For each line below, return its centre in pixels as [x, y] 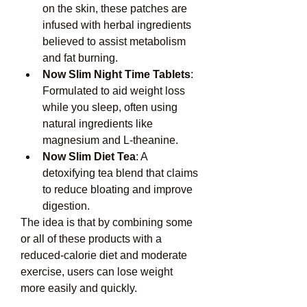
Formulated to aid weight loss [114, 91]
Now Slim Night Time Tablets [116, 74]
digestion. [66, 206]
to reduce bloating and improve [118, 189]
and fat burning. [80, 58]
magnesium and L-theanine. [110, 140]
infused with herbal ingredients [117, 25]
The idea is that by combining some [107, 222]
